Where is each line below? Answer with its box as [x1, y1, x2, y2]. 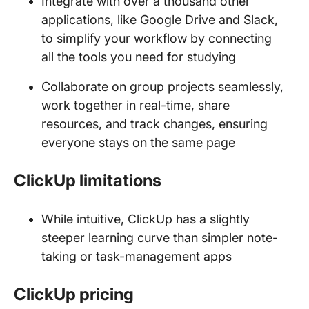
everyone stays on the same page [41, 135, 239, 150]
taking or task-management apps [41, 249, 232, 263]
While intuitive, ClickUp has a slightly [41, 212, 250, 226]
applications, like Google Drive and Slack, [41, 12, 278, 27]
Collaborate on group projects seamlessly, [41, 79, 283, 94]
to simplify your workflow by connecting [41, 31, 272, 46]
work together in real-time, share [41, 98, 230, 112]
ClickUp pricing [14, 284, 134, 304]
